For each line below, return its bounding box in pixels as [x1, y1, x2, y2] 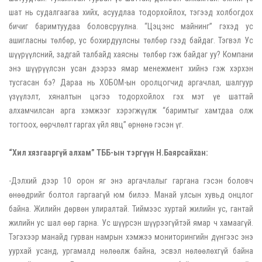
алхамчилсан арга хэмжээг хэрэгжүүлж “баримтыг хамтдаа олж [9, 106, 253, 116]
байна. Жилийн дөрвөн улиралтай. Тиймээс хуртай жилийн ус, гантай [9, 204, 253, 214]
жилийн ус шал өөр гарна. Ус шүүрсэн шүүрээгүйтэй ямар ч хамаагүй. [9, 218, 253, 228]
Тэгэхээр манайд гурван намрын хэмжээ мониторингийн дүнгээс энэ [9, 232, 253, 242]
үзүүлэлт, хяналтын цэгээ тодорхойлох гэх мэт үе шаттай [9, 92, 253, 102]
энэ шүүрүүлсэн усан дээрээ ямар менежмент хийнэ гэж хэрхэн [9, 64, 253, 74]
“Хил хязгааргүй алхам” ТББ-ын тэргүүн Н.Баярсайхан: [9, 148, 208, 158]
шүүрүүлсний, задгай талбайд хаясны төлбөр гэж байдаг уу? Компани [9, 50, 253, 60]
